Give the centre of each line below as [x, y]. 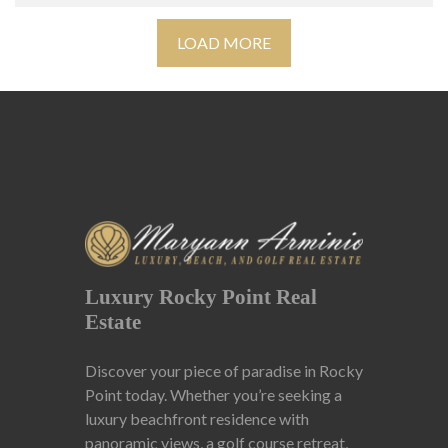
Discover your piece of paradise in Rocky [224, 371]
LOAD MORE [224, 42]
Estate [113, 322]
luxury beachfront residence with [197, 419]
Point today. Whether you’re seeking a [213, 395]
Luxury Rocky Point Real [201, 297]
